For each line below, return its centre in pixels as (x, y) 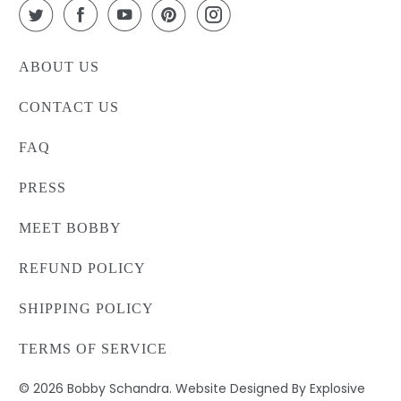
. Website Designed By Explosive (268, 389)
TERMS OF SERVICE (94, 349)
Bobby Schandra (119, 389)
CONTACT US (69, 107)
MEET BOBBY (71, 228)
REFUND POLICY (83, 269)
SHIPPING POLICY (87, 309)
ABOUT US (60, 67)
